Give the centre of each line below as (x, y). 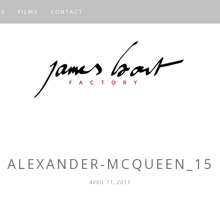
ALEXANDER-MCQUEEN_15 (110, 164)
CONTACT (67, 12)
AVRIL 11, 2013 (110, 182)
